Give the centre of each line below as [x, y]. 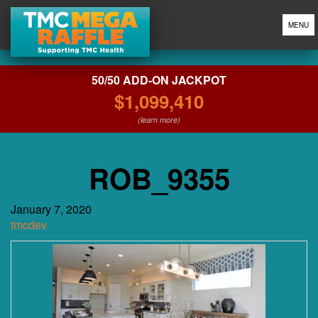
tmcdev [29, 225]
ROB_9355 [159, 178]
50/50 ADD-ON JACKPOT [159, 80]
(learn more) [159, 120]
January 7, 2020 [51, 209]
